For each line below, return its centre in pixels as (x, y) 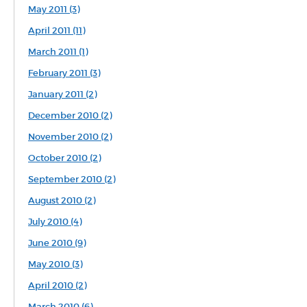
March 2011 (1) (58, 52)
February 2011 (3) (64, 73)
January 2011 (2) (62, 94)
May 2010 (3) (55, 264)
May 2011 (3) (54, 9)
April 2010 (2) (57, 285)
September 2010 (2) (72, 179)
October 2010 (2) (64, 158)
